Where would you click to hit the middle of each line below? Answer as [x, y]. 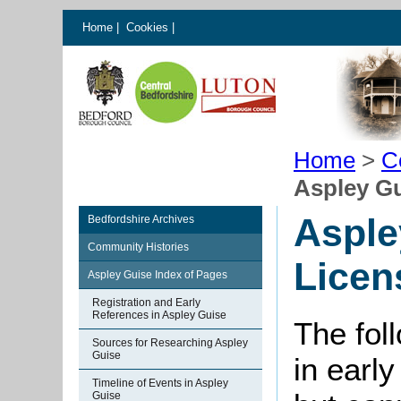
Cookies [149, 27]
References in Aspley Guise [159, 315]
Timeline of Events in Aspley [160, 383]
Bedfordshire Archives [141, 219]
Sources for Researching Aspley [170, 343]
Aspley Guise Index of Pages [158, 275]
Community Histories [138, 247]
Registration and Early [146, 303]
